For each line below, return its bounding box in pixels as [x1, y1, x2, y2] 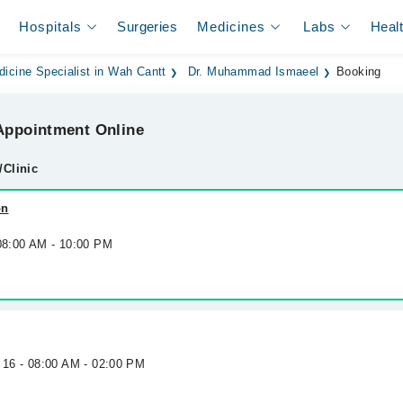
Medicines [197, 19, 266, 34]
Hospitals [19, 19, 83, 34]
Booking [336, 66, 381, 78]
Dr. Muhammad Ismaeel [187, 66, 319, 78]
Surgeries [117, 19, 177, 34]
